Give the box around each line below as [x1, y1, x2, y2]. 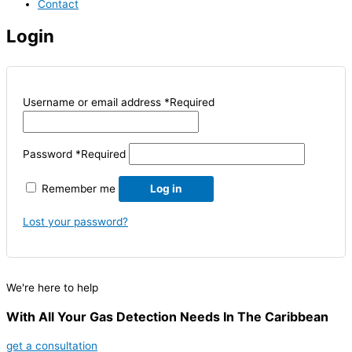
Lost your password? [23, 214, 128, 228]
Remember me [42, 182, 115, 196]
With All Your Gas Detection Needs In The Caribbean [6, 308, 328, 324]
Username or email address [23, 95, 164, 108]
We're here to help [6, 280, 98, 294]
